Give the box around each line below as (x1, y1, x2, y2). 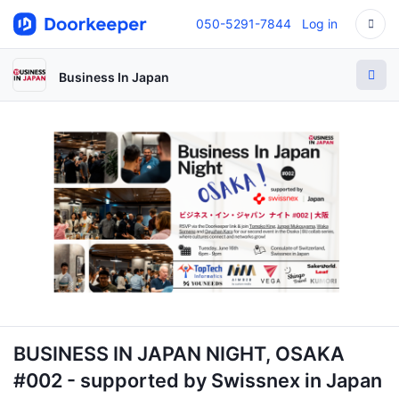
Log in (302, 16, 338, 31)
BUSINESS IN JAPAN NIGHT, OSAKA (13, 342, 345, 365)
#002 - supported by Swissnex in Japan (13, 369, 382, 392)
